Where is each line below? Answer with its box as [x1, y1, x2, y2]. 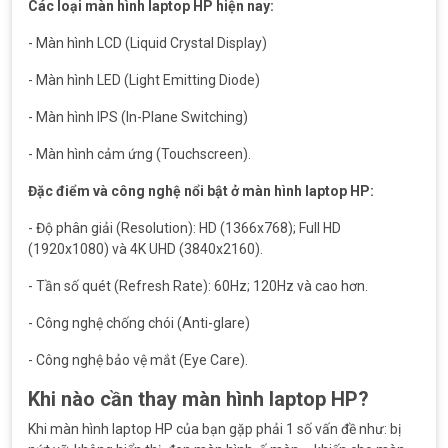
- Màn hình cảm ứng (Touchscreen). [28, 146, 251, 162]
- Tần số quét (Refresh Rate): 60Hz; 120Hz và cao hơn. [28, 278, 368, 294]
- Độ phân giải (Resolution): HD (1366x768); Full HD [28, 220, 341, 236]
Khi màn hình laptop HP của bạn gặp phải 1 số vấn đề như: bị [28, 421, 401, 437]
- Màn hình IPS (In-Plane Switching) [28, 109, 248, 125]
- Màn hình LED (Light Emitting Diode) [28, 72, 260, 88]
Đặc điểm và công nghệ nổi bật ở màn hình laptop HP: [28, 183, 374, 199]
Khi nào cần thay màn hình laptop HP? [28, 387, 369, 411]
